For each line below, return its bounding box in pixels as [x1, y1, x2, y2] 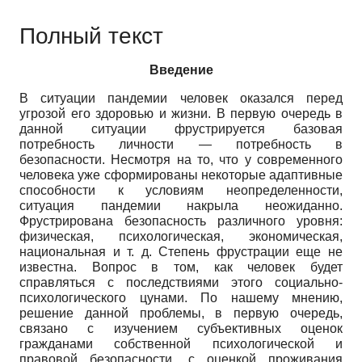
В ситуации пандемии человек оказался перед [19, 90, 343, 105]
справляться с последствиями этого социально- [19, 275, 343, 289]
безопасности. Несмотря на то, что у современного [19, 152, 343, 166]
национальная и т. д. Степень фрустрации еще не [19, 244, 343, 259]
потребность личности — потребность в [19, 137, 343, 151]
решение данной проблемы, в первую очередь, [19, 305, 343, 320]
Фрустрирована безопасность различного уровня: [19, 213, 343, 228]
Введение [149, 62, 213, 77]
